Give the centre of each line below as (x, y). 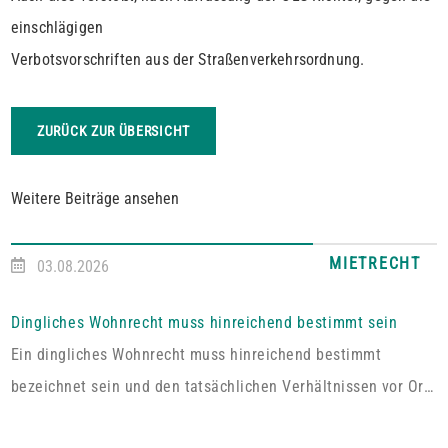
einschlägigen (57, 28)
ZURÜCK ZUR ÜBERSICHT (113, 131)
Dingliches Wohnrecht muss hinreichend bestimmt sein (204, 323)
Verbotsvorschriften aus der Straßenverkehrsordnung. (188, 60)
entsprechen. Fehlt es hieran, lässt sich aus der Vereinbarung (224, 419)
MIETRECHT (375, 264)
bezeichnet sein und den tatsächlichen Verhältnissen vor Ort (220, 387)
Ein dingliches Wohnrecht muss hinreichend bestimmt (196, 355)
